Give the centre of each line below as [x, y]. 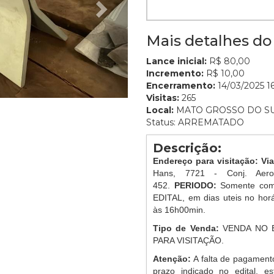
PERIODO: [195, 185]
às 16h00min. [179, 210]
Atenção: [173, 259]
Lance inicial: [176, 61]
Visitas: [163, 98]
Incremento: [175, 73]
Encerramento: [181, 86]
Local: [160, 110]
